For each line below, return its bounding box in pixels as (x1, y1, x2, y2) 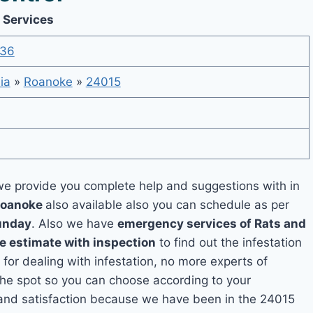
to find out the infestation (156, 235, 303, 249)
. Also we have (31, 217, 118, 231)
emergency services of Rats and (117, 217, 307, 231)
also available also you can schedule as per (45, 198, 290, 212)
